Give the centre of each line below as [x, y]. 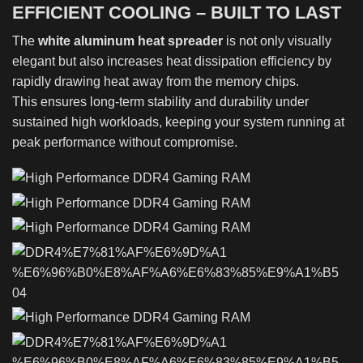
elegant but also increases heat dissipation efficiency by [172, 62]
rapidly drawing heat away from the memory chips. [156, 82]
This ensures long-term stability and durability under [160, 102]
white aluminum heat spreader [130, 41]
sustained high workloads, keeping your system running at [178, 122]
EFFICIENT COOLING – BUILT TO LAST [177, 13]
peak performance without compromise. [125, 143]
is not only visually [277, 41]
